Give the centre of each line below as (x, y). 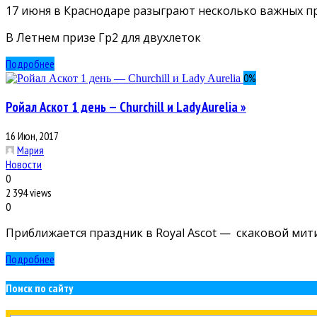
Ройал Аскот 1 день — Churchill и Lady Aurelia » (126, 107)
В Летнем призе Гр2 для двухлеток (103, 38)
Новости (24, 164)
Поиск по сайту (39, 288)
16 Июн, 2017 (32, 136)
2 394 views (29, 192)
